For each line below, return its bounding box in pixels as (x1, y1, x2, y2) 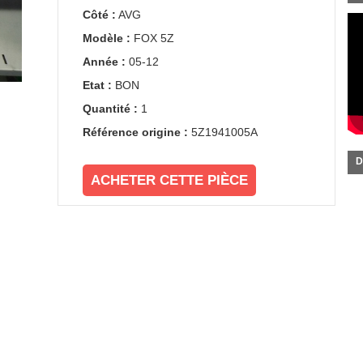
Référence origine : (82, 126, 188, 139)
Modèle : (82, 32, 130, 45)
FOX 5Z (133, 32, 174, 45)
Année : (82, 55, 126, 68)
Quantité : (82, 102, 138, 115)
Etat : (82, 79, 112, 92)
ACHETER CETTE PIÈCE (90, 173, 248, 188)
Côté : (82, 8, 116, 21)
